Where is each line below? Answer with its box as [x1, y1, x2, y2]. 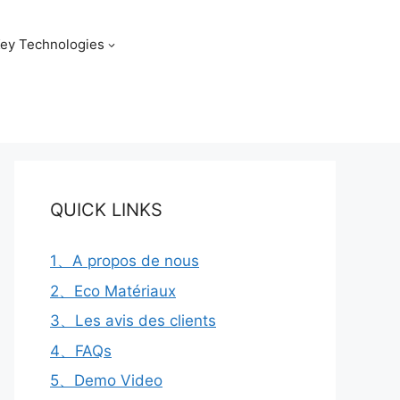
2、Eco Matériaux [50, 281, 176, 300]
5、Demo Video [50, 371, 162, 389]
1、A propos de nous [50, 252, 199, 270]
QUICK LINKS [50, 199, 162, 221]
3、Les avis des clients [50, 312, 216, 329]
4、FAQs [50, 341, 112, 360]
